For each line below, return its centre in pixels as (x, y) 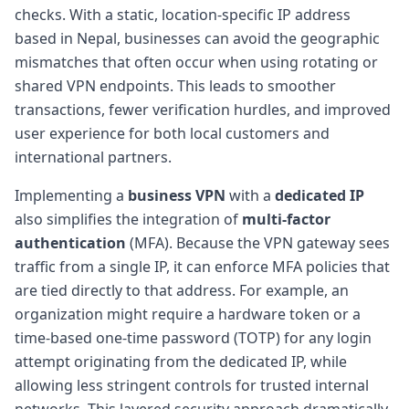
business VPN (177, 195)
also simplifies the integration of (128, 219)
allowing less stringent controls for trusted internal (192, 385)
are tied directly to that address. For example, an (182, 290)
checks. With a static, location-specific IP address (183, 14)
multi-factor (286, 219)
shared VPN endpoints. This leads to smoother (175, 85)
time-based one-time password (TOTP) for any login (193, 337)
